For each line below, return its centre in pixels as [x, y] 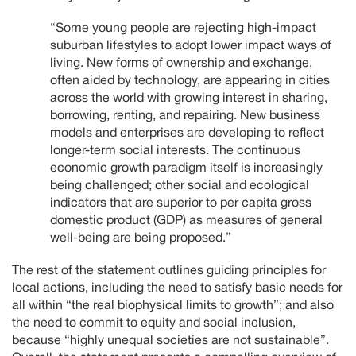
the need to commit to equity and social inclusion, [154, 324]
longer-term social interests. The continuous [175, 151]
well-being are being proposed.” [141, 239]
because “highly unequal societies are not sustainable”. [170, 341]
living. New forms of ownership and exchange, [181, 64]
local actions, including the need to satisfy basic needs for [177, 289]
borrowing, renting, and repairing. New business [185, 116]
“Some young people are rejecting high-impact [183, 29]
